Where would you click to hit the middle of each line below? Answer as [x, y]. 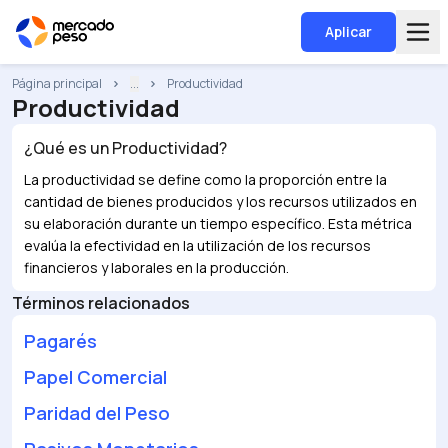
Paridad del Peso [97, 413]
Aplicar [348, 31]
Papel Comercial [95, 377]
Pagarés [60, 341]
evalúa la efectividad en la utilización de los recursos [197, 245]
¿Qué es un [68, 148]
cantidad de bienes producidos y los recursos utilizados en [220, 201]
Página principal [57, 83]
